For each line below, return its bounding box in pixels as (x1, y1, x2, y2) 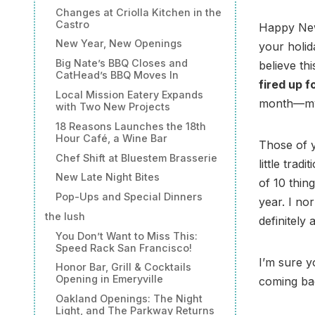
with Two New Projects (55, 101, 170, 113)
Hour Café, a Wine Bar (55, 131, 167, 144)
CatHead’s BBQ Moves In (55, 69, 179, 82)
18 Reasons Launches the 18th (55, 120, 206, 132)
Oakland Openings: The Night (55, 292, 202, 305)
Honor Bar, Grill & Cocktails (55, 261, 191, 274)
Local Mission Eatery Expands (55, 89, 203, 101)
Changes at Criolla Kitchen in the (55, 6, 221, 18)
